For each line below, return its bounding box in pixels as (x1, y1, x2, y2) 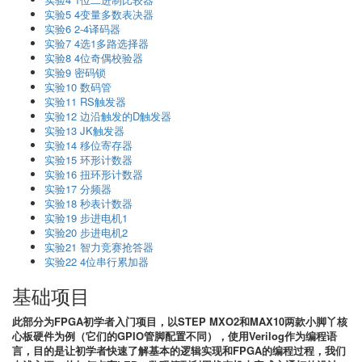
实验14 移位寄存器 (44, 137, 133, 154)
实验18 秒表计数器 (44, 196, 133, 212)
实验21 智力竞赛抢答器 (44, 239, 154, 255)
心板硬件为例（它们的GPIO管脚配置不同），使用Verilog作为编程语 (12, 328, 337, 344)
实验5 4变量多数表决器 (44, 6, 154, 23)
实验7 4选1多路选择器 (44, 36, 149, 52)
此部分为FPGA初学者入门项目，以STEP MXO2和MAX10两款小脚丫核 (12, 314, 347, 330)
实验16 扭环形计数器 (44, 166, 143, 183)
